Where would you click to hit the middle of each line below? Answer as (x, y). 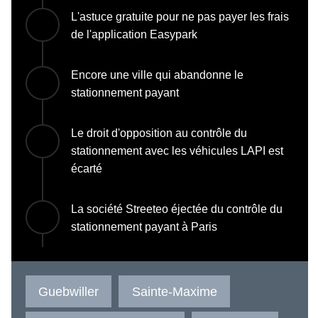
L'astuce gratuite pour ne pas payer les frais (180, 16)
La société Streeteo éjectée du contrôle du (177, 209)
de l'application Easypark (134, 34)
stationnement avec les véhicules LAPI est (177, 150)
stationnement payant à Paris (144, 226)
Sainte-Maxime (174, 291)
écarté (87, 168)
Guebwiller (69, 291)
